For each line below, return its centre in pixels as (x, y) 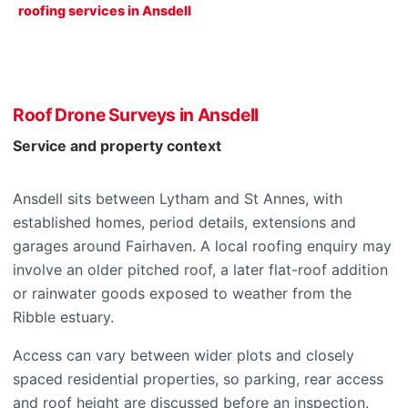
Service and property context (117, 146)
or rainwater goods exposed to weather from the (182, 293)
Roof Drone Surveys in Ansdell (136, 115)
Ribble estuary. (63, 317)
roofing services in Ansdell (105, 10)
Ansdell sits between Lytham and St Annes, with (178, 199)
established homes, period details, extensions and (184, 222)
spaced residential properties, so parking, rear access (198, 379)
